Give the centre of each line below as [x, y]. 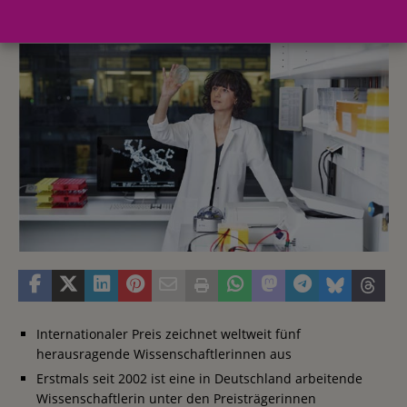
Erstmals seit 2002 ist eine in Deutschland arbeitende [199, 378]
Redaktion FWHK [180, 10]
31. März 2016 [71, 10]
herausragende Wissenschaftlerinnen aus [164, 353]
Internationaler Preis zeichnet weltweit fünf [169, 333]
